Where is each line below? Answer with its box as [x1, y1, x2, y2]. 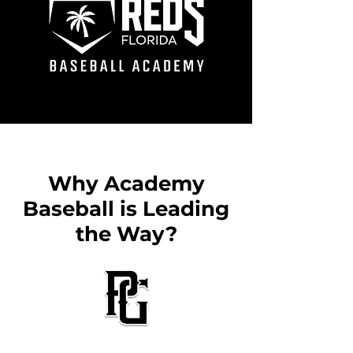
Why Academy [47, 171, 205, 196]
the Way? [75, 221, 177, 247]
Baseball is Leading [23, 196, 229, 221]
